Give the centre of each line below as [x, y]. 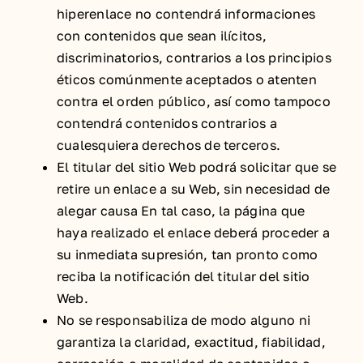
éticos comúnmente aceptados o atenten [187, 79]
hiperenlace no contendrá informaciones [186, 14]
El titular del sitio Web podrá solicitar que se [197, 167]
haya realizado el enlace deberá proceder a [194, 233]
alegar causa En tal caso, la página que [181, 211]
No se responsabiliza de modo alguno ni [184, 320]
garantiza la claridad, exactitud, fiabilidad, [191, 342]
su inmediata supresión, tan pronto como [188, 254]
